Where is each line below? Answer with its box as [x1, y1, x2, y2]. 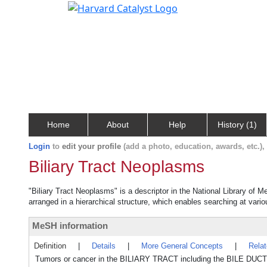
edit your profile [62, 142, 121, 151]
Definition [34, 241, 66, 250]
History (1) [217, 120, 257, 129]
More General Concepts [141, 241, 223, 250]
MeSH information [32, 221, 108, 231]
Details [92, 241, 116, 250]
